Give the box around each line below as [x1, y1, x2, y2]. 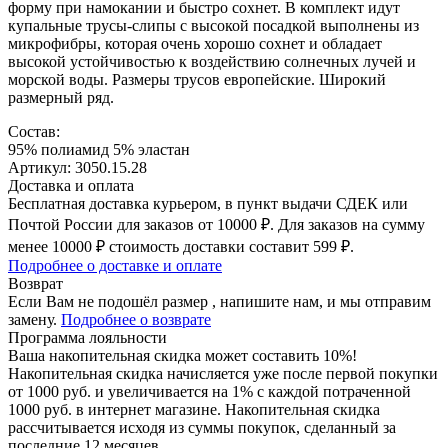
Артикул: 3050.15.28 [8, 158, 147, 176]
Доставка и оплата [8, 176, 134, 194]
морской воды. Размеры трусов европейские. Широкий [8, 70, 386, 88]
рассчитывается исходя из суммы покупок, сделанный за [8, 418, 396, 436]
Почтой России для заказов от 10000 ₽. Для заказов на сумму [8, 215, 425, 233]
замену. [8, 310, 61, 328]
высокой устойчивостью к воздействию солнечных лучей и [8, 52, 416, 70]
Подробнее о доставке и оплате [8, 256, 222, 274]
